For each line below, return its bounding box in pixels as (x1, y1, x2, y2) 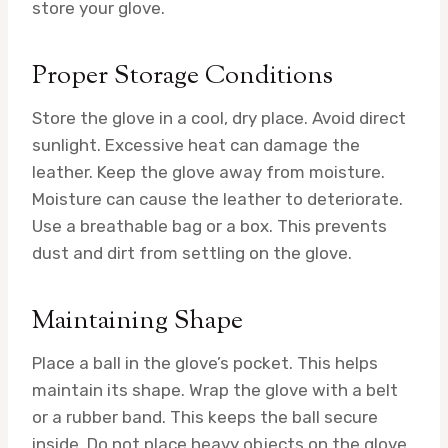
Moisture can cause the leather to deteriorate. (32, 188, 403, 209)
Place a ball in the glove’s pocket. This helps (32, 352, 378, 373)
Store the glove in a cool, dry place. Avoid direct (32, 107, 406, 128)
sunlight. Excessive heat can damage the (32, 134, 360, 155)
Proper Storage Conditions (32, 57, 333, 95)
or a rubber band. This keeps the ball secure (32, 406, 378, 427)
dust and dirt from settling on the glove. (32, 242, 352, 263)
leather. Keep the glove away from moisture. (32, 161, 385, 182)
